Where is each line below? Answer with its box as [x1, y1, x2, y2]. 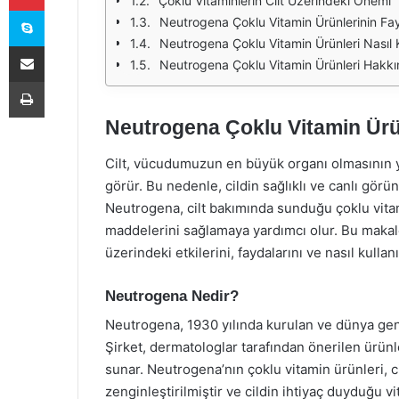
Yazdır [44, 74, 77, 88]
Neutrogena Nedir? [105, 287, 239, 305]
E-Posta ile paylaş [44, 38, 78, 53]
